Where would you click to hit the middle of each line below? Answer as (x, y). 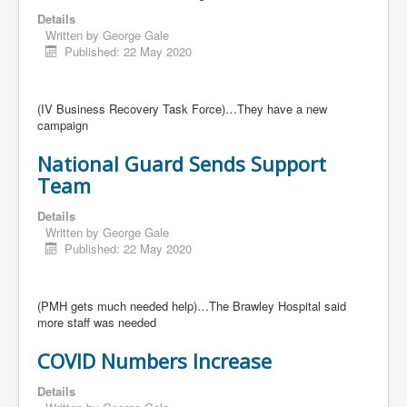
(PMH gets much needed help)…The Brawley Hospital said (192, 306)
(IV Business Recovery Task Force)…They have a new (182, 109)
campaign (63, 125)
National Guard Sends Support (182, 164)
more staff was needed (97, 323)
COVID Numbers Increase (154, 361)
